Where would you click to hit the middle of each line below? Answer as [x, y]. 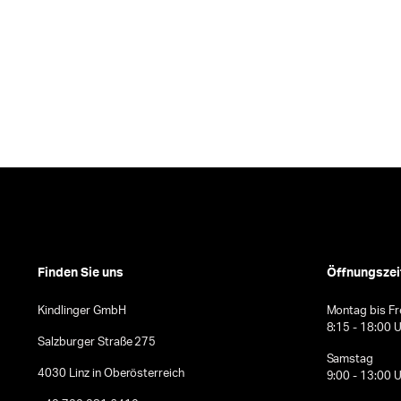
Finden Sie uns [81, 273]
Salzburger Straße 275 [97, 343]
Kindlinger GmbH [82, 311]
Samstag [350, 360]
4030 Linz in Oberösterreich [111, 374]
